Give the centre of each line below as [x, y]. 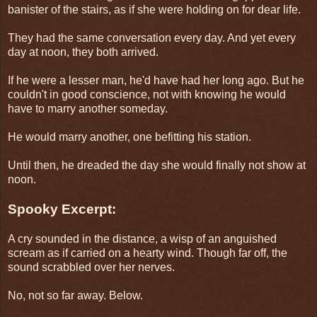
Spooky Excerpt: [62, 209]
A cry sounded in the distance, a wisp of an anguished [142, 238]
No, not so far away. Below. [75, 295]
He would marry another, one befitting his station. [129, 137]
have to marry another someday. [88, 108]
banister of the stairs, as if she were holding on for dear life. [154, 9]
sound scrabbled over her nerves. [91, 267]
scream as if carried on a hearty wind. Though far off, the [148, 253]
